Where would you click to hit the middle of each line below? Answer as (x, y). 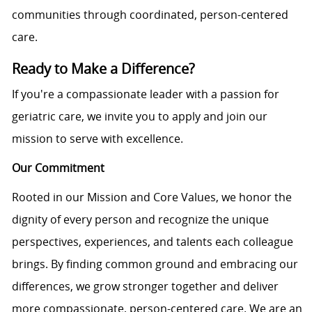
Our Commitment (58, 168)
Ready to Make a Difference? (103, 69)
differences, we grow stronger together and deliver (145, 287)
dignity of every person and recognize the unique (140, 220)
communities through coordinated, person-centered (150, 15)
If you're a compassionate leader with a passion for (145, 94)
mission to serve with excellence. (97, 139)
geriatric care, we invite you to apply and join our (139, 117)
